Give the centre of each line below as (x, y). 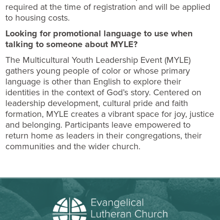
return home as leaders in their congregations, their (104, 135)
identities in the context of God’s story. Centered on (104, 92)
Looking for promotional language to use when (99, 33)
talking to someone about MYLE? (72, 44)
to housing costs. (38, 17)
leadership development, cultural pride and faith (97, 103)
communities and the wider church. (73, 146)
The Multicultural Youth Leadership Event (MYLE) (98, 60)
